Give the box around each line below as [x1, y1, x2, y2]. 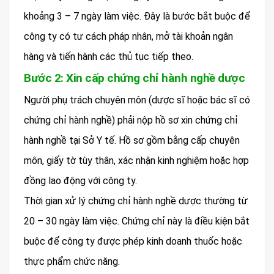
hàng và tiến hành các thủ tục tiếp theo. [24, 50, 193, 62]
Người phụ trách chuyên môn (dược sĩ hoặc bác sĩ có [24, 94, 250, 106]
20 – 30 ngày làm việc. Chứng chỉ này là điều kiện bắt [24, 215, 250, 227]
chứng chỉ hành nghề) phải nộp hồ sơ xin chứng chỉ [24, 114, 238, 126]
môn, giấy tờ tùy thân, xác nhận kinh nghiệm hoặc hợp [24, 154, 249, 166]
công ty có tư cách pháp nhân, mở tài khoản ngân [24, 30, 233, 42]
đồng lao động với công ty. [24, 174, 137, 187]
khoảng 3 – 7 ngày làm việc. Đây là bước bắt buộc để [24, 10, 250, 22]
